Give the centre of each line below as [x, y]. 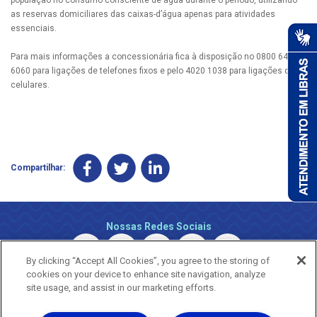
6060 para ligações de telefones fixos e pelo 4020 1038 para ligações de [152, 70]
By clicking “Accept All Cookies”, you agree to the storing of [148, 261]
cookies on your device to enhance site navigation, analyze [146, 274]
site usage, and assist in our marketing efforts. [121, 288]
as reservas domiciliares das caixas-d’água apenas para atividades [143, 14]
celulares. [30, 85]
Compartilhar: [38, 168]
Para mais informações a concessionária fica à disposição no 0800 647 [152, 56]
